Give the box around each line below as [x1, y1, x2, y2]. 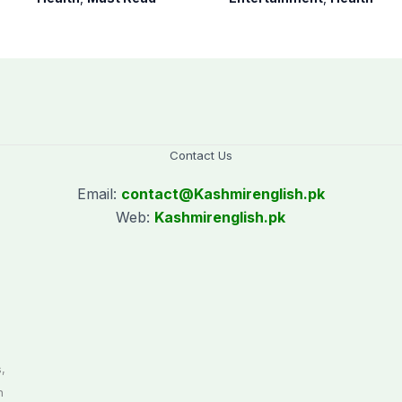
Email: [76, 185, 121, 204]
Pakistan [36, 6, 108, 29]
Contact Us [169, 148, 232, 163]
